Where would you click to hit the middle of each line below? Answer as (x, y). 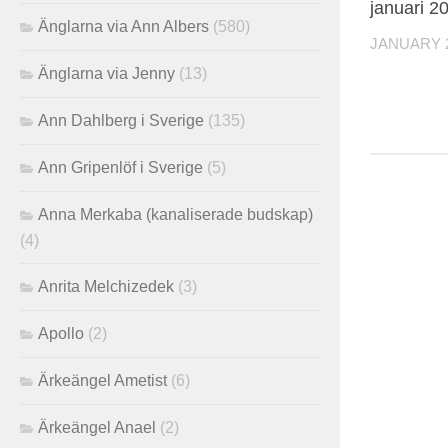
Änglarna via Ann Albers (123, 26)
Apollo (61, 333)
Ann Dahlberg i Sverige (121, 120)
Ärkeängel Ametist (102, 380)
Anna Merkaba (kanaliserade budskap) (175, 214)
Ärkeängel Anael (97, 427)
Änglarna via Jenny (106, 73)
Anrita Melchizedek (106, 286)
